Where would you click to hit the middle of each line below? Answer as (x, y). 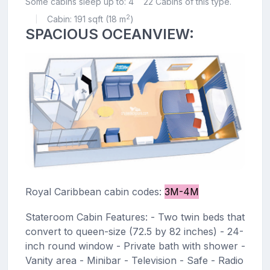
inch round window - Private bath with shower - (135, 246)
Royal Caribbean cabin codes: (95, 191)
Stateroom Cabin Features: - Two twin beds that (135, 217)
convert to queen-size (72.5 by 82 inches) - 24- (134, 231)
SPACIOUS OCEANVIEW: (109, 34)
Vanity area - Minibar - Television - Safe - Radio (134, 260)
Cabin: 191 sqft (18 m (86, 19)
